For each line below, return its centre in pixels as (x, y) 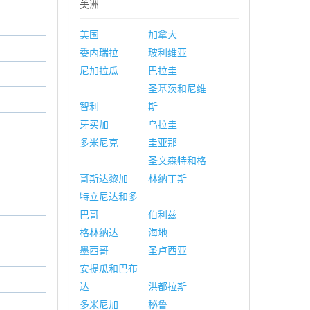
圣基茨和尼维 (177, 89)
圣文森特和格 (177, 161)
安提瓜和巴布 (108, 268)
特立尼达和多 (108, 197)
